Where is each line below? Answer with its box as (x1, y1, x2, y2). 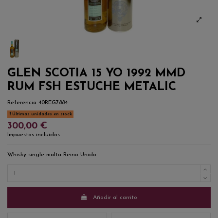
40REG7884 (38, 100, 68, 106)
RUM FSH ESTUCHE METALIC (7, 81, 176, 93)
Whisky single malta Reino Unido (7, 152, 96, 158)
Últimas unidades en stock (10, 112, 72, 117)
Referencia (7, 100, 36, 106)
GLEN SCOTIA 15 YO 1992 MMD (7, 68, 185, 80)
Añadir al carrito (93, 194, 138, 200)
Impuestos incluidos (7, 132, 60, 138)
